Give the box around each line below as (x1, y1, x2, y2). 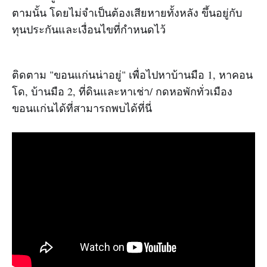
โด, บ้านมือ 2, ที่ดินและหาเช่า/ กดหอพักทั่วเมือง (12, 84, 232, 99)
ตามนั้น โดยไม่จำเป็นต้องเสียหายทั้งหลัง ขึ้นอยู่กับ (12, 5, 242, 20)
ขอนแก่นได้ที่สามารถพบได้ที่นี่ (12, 101, 152, 116)
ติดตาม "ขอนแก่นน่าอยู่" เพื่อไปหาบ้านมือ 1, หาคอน (12, 67, 253, 82)
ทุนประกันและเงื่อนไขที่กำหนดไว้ (12, 22, 166, 37)
